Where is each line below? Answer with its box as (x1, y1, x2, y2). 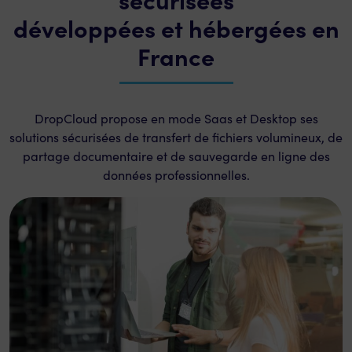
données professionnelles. (102, 166, 250, 183)
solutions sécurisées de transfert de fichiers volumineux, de (9, 128, 343, 145)
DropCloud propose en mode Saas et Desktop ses (34, 109, 318, 126)
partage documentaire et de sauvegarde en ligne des (22, 147, 330, 164)
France (137, 38, 214, 72)
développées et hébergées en (13, 10, 339, 44)
